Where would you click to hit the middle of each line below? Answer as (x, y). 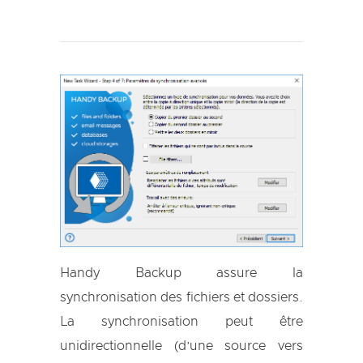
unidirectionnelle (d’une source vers (181, 346)
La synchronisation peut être (181, 322)
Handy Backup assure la (181, 273)
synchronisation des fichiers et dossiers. (181, 298)
